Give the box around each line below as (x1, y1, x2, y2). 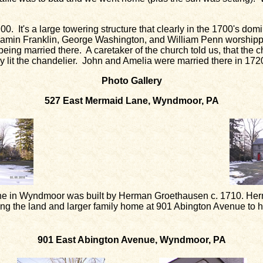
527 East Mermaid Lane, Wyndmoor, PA (44, 96, 219, 106)
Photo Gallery (101, 76, 162, 86)
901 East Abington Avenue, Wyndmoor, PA (37, 235, 226, 245)
